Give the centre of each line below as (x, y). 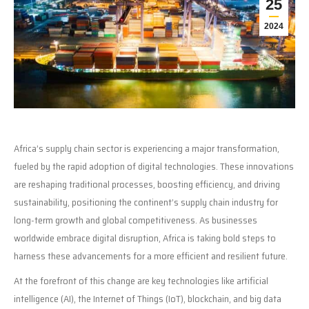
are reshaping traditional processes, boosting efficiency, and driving (147, 184)
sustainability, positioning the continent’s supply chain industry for (146, 202)
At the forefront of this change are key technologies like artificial (141, 280)
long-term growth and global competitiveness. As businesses (136, 220)
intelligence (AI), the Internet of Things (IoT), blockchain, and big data (148, 298)
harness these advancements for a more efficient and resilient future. (151, 256)
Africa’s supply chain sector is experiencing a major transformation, (147, 148)
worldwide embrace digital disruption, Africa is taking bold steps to (145, 238)
